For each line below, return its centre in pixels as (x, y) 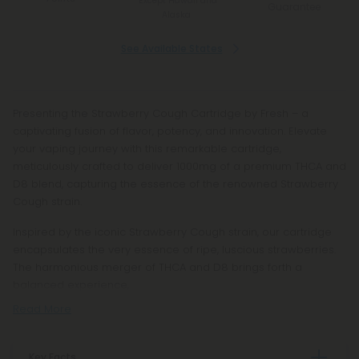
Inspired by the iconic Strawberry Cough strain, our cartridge (172, 232)
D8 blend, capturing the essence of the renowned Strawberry (175, 184)
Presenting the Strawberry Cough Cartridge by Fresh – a (161, 113)
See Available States (171, 48)
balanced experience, (71, 285)
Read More (42, 309)
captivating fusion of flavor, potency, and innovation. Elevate (170, 131)
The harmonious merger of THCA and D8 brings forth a (157, 267)
